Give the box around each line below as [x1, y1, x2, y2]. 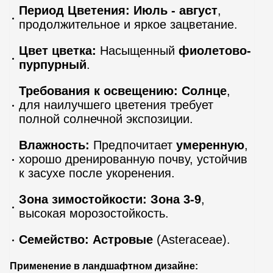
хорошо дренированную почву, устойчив [19, 152, 247, 166]
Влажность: [19, 138, 90, 152]
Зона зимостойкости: [19, 192, 147, 206]
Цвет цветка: [19, 43, 96, 57]
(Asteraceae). [153, 232, 230, 246]
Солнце [182, 83, 227, 97]
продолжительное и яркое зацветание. [19, 17, 238, 31]
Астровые [93, 232, 153, 246]
